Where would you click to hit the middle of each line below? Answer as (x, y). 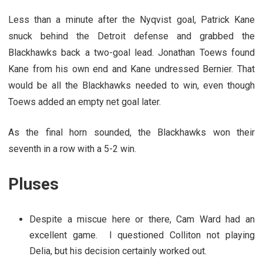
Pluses (33, 184)
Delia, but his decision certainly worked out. (118, 251)
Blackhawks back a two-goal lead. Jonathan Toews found (131, 52)
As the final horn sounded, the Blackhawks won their (131, 132)
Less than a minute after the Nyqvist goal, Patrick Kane (131, 19)
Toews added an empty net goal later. (85, 102)
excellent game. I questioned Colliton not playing (142, 235)
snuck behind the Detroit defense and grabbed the (131, 36)
